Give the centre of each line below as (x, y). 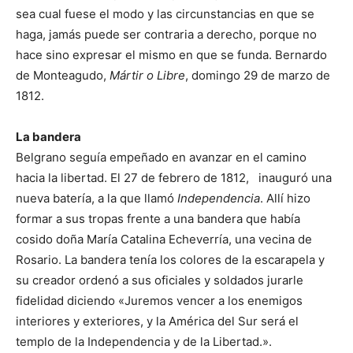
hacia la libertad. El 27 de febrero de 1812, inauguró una (174, 177)
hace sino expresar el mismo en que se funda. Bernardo (171, 54)
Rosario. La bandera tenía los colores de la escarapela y (170, 259)
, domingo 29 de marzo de (258, 75)
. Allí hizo (285, 198)
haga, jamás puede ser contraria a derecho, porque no (166, 34)
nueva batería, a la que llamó (97, 198)
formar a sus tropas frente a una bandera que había (158, 218)
